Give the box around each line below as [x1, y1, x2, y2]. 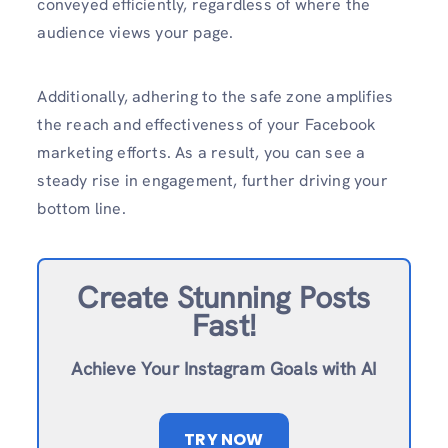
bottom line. [37, 197, 130, 219]
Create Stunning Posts [77, 278, 371, 318]
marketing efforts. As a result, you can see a [37, 141, 366, 163]
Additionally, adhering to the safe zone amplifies [37, 85, 394, 107]
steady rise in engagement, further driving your [37, 169, 388, 191]
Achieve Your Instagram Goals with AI [71, 357, 377, 381]
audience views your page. [37, 22, 238, 44]
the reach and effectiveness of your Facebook [37, 113, 377, 135]
